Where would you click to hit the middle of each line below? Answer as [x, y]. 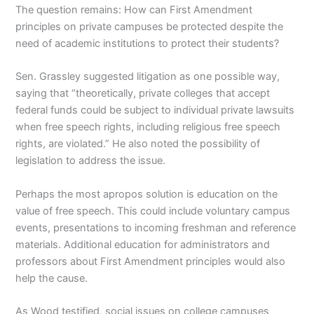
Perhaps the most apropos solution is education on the [147, 194]
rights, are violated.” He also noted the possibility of [138, 144]
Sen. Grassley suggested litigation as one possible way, [148, 77]
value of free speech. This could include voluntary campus [153, 211]
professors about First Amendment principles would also [151, 261]
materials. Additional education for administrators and [143, 244]
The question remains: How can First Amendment [134, 9]
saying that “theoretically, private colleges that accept [143, 94]
